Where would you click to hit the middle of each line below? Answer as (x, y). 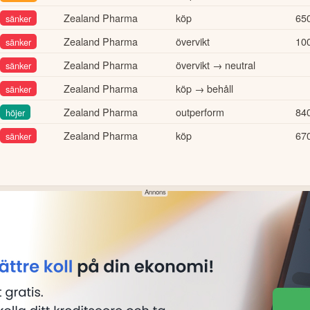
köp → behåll (204, 88)
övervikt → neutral (216, 64)
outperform (200, 111)
